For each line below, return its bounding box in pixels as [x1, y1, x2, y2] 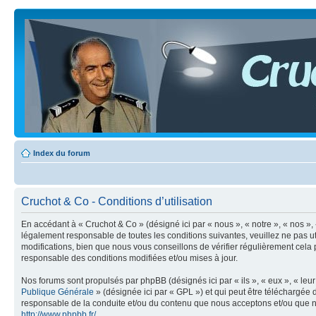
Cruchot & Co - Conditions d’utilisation [21, 195, 212, 207]
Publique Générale [21, 287, 94, 297]
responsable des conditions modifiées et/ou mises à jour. [21, 253, 238, 263]
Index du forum [33, 149, 90, 157]
